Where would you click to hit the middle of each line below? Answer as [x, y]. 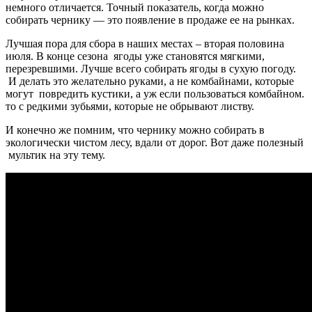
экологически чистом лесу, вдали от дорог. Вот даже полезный [155, 142]
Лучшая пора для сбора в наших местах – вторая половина [145, 43]
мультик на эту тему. [55, 155]
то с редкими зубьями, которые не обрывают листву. [130, 106]
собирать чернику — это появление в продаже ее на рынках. [150, 19]
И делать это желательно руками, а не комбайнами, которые [150, 81]
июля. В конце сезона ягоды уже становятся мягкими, [136, 56]
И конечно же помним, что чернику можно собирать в [135, 130]
